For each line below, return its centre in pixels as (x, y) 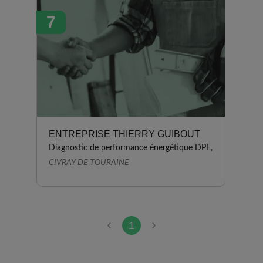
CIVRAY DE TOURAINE (89, 163)
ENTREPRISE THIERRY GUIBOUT (124, 134)
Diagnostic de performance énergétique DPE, (131, 148)
